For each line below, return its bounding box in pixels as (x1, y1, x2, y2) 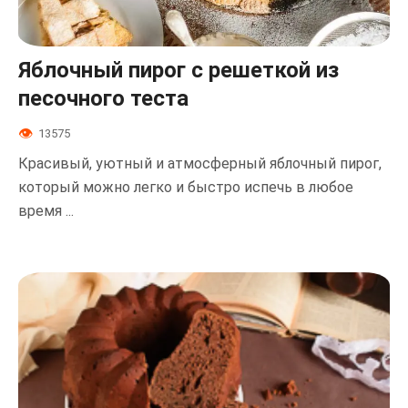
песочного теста (18, 86, 189, 112)
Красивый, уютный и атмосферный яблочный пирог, (18, 154, 382, 172)
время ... (18, 201, 74, 219)
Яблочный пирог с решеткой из (18, 57, 339, 84)
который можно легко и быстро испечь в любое (18, 178, 353, 196)
